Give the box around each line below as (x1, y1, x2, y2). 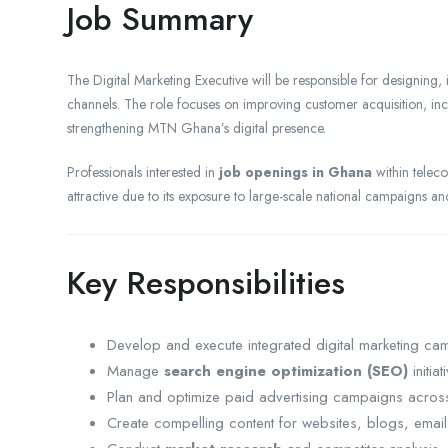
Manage (107, 359, 164, 382)
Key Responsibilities (67, 259, 345, 306)
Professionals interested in (67, 161, 219, 182)
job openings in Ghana (219, 161, 372, 182)
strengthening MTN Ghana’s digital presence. (67, 117, 326, 138)
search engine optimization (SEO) (164, 359, 408, 382)
